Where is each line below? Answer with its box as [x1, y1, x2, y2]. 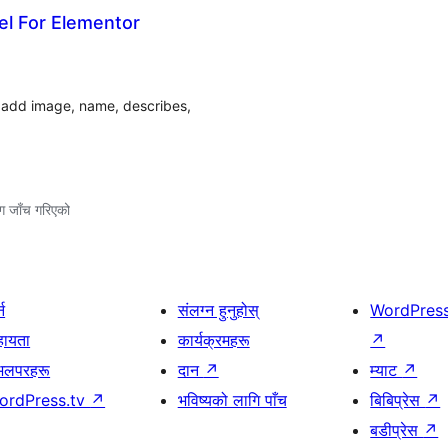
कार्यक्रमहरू [177, 330, 250, 350]
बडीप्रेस [370, 420, 424, 440]
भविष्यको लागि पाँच [177, 390, 287, 410]
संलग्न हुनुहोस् [177, 300, 259, 320]
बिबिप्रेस [370, 390, 426, 410]
